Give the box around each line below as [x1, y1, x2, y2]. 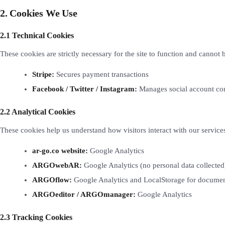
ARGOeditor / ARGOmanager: [32, 190, 136, 198]
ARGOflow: [32, 175, 72, 184]
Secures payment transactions [54, 70, 149, 78]
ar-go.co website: [32, 146, 88, 155]
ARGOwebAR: [32, 161, 82, 169]
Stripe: [32, 70, 54, 78]
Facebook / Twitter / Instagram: [32, 84, 137, 93]
